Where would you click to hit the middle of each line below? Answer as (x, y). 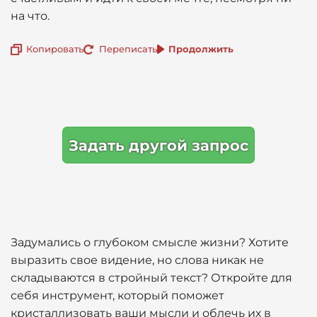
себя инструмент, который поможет (117, 295)
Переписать (128, 48)
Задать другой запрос (158, 145)
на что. (30, 16)
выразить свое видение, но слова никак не (137, 260)
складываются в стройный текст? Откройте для (151, 278)
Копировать (55, 48)
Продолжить (201, 48)
